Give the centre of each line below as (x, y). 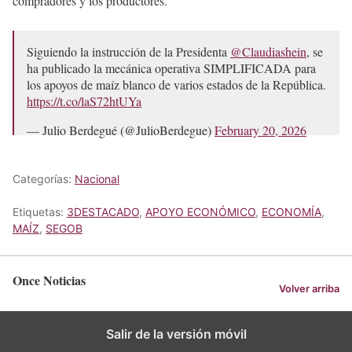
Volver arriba (309, 289)
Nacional (97, 179)
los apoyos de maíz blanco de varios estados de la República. (176, 85)
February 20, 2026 (260, 130)
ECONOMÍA (291, 212)
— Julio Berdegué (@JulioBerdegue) (121, 130)
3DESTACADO (103, 212)
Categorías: (44, 179)
